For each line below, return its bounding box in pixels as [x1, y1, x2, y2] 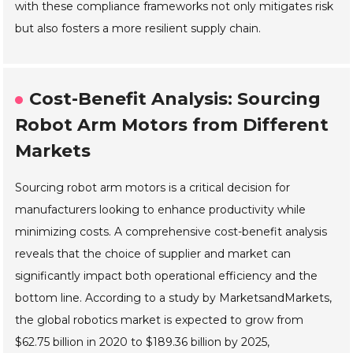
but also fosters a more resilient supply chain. [15, 21, 262, 36]
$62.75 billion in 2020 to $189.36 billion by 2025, [15, 335, 270, 350]
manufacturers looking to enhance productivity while [15, 203, 307, 217]
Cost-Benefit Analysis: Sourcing [29, 88, 321, 110]
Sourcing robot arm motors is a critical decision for [15, 180, 291, 195]
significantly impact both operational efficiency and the [15, 269, 318, 284]
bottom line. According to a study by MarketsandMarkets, [15, 291, 333, 306]
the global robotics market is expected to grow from [15, 313, 304, 328]
